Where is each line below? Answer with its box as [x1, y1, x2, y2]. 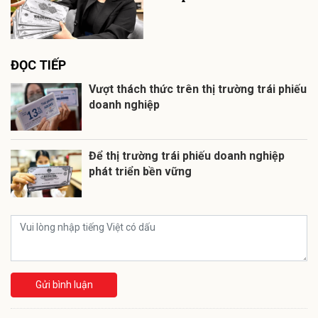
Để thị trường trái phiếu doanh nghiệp [89, 149, 285, 163]
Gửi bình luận [35, 279, 93, 291]
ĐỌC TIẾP [11, 57, 66, 73]
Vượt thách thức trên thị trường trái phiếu [89, 82, 307, 97]
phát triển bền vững [89, 165, 192, 179]
